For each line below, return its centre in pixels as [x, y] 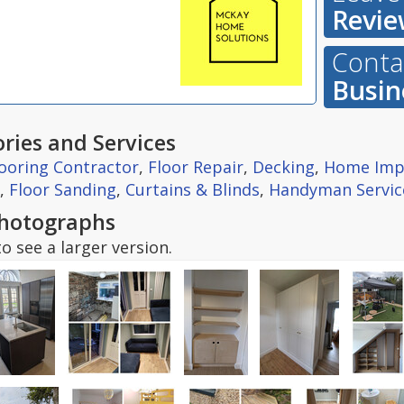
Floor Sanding [63, 189]
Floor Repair [196, 167]
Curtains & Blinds [193, 189]
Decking [284, 167]
